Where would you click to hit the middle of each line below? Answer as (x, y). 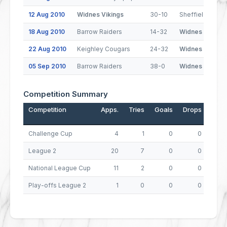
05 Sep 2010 (47, 66)
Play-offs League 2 (57, 185)
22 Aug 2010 (47, 49)
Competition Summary (66, 94)
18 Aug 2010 (47, 32)
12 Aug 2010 (47, 14)
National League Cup (60, 168)
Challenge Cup (50, 134)
